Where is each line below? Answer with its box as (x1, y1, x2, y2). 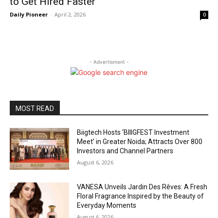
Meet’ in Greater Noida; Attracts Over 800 (77, 138, 203, 146)
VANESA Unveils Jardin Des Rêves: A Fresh (77, 182, 208, 191)
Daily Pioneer (10, 11, 48, 18)
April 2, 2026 (54, 11, 86, 18)
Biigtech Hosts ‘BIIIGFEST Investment (77, 128, 190, 137)
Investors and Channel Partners (77, 147, 174, 155)
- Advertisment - (89, 59, 129, 65)
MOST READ (16, 105, 54, 113)
